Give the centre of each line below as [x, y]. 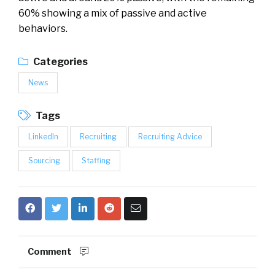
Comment [51, 252]
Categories [60, 62]
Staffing [96, 161]
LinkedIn [43, 137]
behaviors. [43, 29]
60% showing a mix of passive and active [113, 13]
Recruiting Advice [170, 137]
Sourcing [44, 161]
